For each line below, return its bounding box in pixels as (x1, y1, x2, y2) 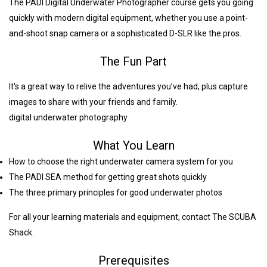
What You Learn (92, 138, 175, 153)
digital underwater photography (9, 113, 128, 123)
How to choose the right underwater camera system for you (9, 157, 233, 167)
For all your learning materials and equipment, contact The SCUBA (9, 212, 256, 222)
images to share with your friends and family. (9, 97, 178, 107)
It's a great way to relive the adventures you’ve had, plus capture (9, 82, 248, 92)
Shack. (9, 228, 34, 238)
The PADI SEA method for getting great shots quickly (9, 172, 207, 182)
